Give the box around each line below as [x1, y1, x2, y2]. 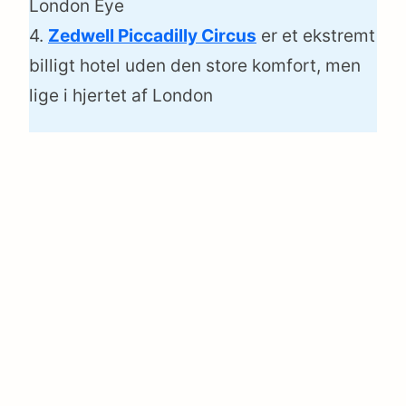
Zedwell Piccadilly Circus [48, 25, 256, 47]
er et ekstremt [256, 25, 375, 47]
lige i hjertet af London [29, 85, 213, 107]
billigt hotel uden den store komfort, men [29, 55, 361, 77]
